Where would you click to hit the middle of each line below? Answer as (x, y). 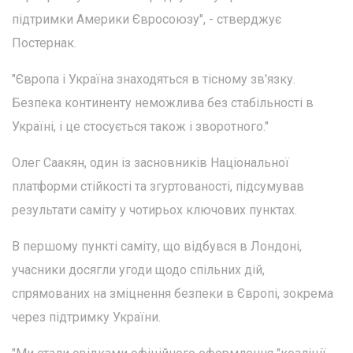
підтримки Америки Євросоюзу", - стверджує (147, 19)
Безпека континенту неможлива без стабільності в (163, 102)
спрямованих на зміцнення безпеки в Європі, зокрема (173, 293)
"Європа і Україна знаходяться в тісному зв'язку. (154, 79)
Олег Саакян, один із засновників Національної (150, 162)
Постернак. (44, 43)
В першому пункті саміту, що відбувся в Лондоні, (157, 246)
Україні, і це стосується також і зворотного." (140, 126)
